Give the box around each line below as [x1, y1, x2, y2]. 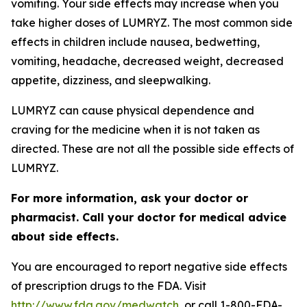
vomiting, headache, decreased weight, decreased [11, 53, 284, 68]
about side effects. [11, 229, 119, 243]
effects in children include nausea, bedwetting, [11, 34, 260, 49]
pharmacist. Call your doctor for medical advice [11, 210, 286, 224]
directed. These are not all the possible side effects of [11, 141, 294, 156]
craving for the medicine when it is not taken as [11, 122, 260, 136]
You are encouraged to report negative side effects [11, 259, 287, 273]
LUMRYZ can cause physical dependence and [11, 103, 254, 117]
